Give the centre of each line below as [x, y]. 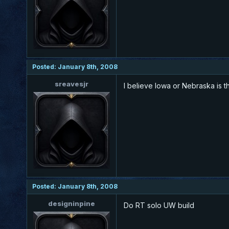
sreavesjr [72, 84]
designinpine [72, 203]
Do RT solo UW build [159, 205]
